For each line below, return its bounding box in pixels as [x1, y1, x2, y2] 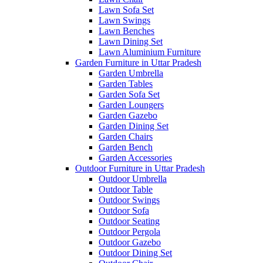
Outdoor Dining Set [99, 247, 172, 258]
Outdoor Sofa [99, 205, 149, 215]
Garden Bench [99, 141, 153, 152]
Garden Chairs [99, 131, 153, 141]
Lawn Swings [99, 15, 150, 25]
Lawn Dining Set [99, 36, 163, 46]
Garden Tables [99, 78, 153, 89]
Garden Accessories [99, 152, 172, 163]
